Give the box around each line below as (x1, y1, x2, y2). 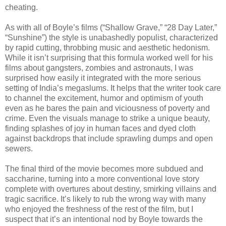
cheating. (5, 3, 38, 12)
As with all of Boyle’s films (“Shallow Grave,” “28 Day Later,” (5, 23, 217, 32)
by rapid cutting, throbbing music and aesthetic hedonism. (5, 43, 210, 52)
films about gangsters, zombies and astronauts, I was (5, 63, 193, 72)
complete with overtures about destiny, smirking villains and (5, 184, 216, 193)
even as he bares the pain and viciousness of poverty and (5, 103, 210, 112)
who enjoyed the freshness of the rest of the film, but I (5, 204, 193, 213)
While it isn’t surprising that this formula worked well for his (5, 53, 213, 62)
